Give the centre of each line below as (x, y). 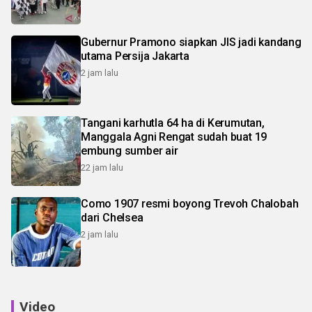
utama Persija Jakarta (135, 56)
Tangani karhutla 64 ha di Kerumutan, (173, 123)
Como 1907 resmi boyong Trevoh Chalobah (190, 204)
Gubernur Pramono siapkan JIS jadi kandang (191, 42)
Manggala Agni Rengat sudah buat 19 (174, 137)
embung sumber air (130, 151)
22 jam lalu (102, 168)
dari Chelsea (112, 218)
